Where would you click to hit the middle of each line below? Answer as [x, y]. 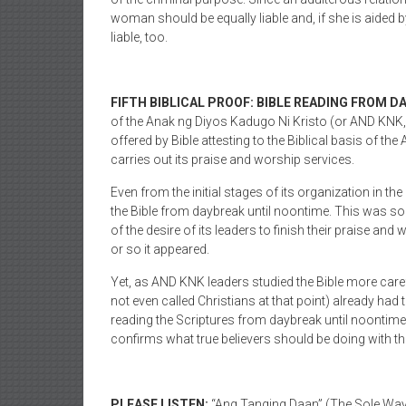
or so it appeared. [160, 249]
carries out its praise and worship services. [232, 159]
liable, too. [139, 37]
